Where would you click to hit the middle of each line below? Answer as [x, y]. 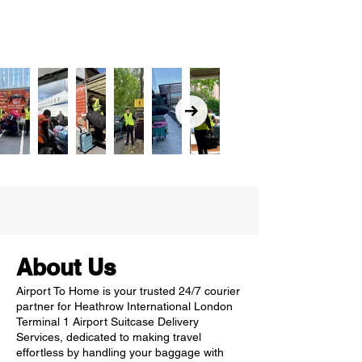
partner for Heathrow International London [124, 306]
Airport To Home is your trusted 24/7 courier [128, 291]
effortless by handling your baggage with [120, 352]
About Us [66, 267]
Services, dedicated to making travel [109, 337]
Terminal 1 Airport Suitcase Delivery [107, 322]
